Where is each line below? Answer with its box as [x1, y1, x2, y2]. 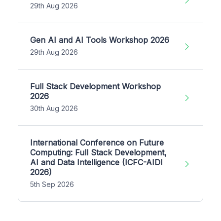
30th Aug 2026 [30, 104, 78, 113]
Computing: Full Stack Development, [30, 147, 167, 158]
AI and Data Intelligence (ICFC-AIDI [30, 157, 163, 168]
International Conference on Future [30, 138, 164, 148]
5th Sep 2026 [30, 180, 74, 189]
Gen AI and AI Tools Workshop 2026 [30, 35, 169, 45]
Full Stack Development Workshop [30, 81, 161, 92]
